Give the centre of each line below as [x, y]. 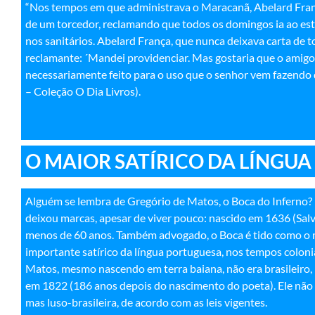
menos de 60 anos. [70, 234]
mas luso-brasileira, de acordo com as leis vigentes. [146, 302]
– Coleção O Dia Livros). [83, 91]
